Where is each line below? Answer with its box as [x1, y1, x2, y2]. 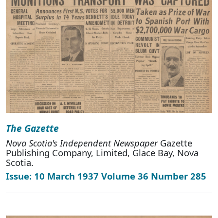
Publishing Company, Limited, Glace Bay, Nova [6, 146, 199, 159]
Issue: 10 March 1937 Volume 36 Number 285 [6, 170, 206, 182]
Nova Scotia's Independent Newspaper [6, 137, 158, 149]
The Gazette [6, 122, 59, 135]
